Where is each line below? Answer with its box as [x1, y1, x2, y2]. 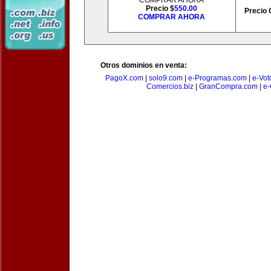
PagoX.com [105, 74, 143, 82]
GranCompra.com [198, 82, 258, 91]
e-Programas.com [188, 74, 247, 82]
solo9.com [149, 74, 183, 82]
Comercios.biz [146, 82, 194, 91]
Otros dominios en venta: [100, 61, 187, 70]
